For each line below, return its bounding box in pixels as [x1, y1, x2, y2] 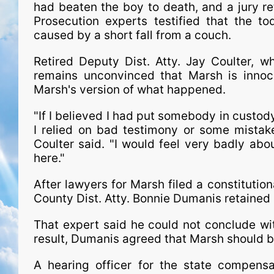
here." [34, 151, 65, 165]
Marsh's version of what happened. [34, 83, 226, 97]
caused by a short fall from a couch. [34, 28, 231, 42]
